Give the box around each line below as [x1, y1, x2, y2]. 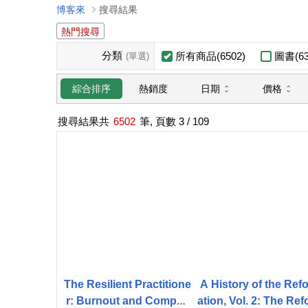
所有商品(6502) [175, 50, 245, 62]
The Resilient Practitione [63, 278, 191, 290]
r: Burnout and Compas [65, 295, 189, 307]
